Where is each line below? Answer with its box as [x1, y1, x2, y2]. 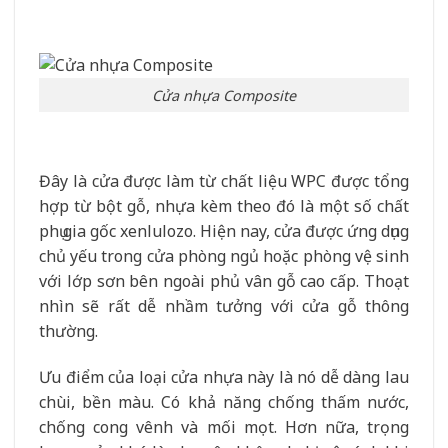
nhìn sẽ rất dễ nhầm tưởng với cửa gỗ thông [39, 295, 409, 318]
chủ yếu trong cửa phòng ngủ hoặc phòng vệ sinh [39, 245, 409, 268]
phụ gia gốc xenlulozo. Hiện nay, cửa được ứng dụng [39, 220, 409, 243]
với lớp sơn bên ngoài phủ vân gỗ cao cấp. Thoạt [39, 270, 409, 293]
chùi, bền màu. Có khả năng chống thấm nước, [39, 391, 409, 414]
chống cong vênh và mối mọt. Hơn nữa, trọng [39, 416, 409, 439]
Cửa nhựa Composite [152, 85, 296, 105]
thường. [39, 320, 98, 343]
